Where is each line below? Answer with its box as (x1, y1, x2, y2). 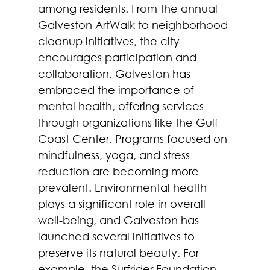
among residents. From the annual (37, 1, 221, 15)
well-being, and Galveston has (37, 213, 202, 227)
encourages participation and (37, 50, 199, 64)
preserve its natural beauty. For (37, 245, 202, 259)
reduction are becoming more (37, 164, 202, 178)
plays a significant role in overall (37, 196, 209, 210)
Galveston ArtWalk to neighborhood (37, 17, 231, 31)
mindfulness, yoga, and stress (37, 148, 193, 162)
